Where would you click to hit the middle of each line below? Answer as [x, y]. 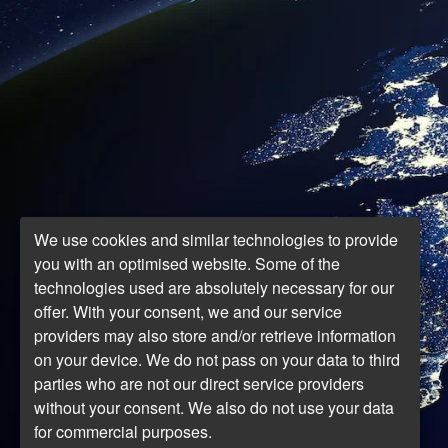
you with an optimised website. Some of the [187, 263]
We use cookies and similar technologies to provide [216, 239]
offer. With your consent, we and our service [188, 311]
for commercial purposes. [123, 431]
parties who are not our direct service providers [199, 383]
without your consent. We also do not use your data [214, 407]
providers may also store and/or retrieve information [215, 335]
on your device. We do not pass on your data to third [217, 359]
